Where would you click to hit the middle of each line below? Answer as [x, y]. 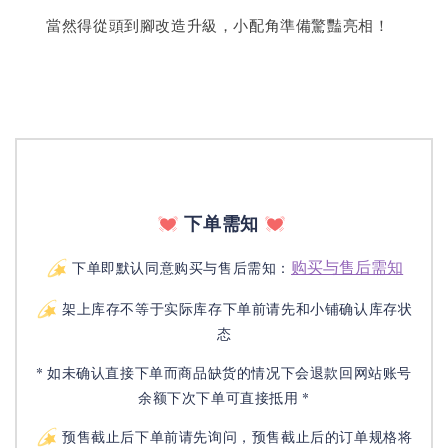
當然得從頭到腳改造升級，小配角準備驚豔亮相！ [202, 25]
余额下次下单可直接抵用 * [224, 397]
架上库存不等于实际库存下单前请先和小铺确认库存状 [235, 308]
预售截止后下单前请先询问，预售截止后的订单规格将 [235, 436]
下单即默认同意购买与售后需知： [182, 267]
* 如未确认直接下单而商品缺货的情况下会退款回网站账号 [224, 372]
